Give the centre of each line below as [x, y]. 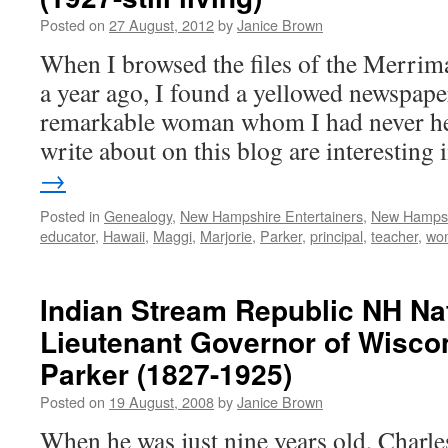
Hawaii [124, 235]
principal [336, 235]
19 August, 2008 [161, 401]
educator [67, 235]
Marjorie [226, 235]
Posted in [70, 215]
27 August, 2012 [161, 24]
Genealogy [138, 215]
